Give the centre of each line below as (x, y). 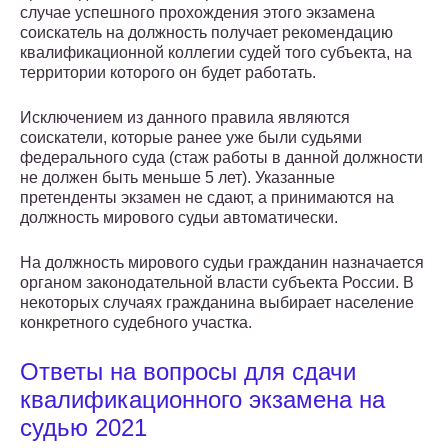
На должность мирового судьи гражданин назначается (222, 263)
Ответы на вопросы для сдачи (188, 372)
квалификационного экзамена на (202, 400)
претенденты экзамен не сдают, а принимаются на (207, 198)
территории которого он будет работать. (168, 73)
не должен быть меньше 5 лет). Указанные (177, 178)
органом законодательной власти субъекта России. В (217, 283)
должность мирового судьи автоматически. (179, 218)
